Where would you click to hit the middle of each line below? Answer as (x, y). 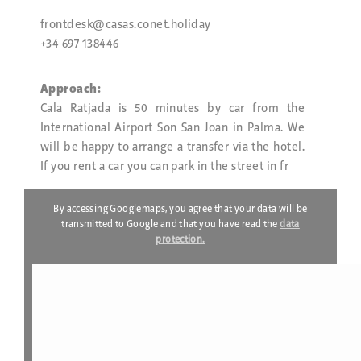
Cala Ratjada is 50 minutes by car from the (172, 108)
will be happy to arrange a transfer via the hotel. (172, 147)
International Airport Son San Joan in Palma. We (172, 128)
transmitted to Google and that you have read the (171, 224)
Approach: (71, 89)
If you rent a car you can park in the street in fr (165, 166)
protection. (180, 239)
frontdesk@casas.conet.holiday (126, 25)
